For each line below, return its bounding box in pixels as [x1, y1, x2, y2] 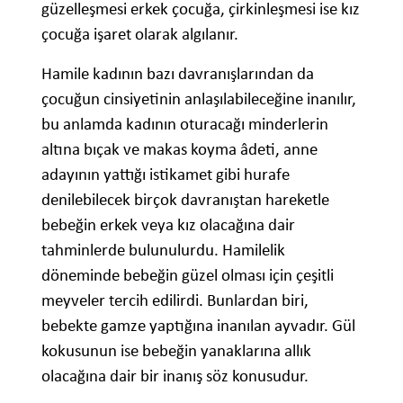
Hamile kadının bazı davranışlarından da [41, 63, 314, 85]
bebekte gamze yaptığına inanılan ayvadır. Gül [41, 315, 355, 336]
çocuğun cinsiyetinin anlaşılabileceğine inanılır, [41, 88, 356, 110]
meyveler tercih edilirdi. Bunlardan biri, [41, 290, 309, 311]
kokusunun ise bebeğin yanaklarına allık [41, 340, 311, 362]
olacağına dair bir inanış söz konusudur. [41, 365, 309, 387]
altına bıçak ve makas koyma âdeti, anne [41, 139, 318, 160]
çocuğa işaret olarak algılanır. [41, 23, 238, 45]
